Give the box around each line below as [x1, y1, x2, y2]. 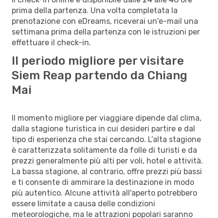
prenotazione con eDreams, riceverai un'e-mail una [12, 16, 198, 26]
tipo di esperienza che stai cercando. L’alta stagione [12, 134, 201, 144]
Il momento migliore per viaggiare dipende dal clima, [12, 113, 201, 123]
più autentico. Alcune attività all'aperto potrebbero [12, 188, 197, 198]
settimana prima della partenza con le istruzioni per [12, 27, 200, 36]
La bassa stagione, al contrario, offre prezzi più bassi [12, 166, 202, 176]
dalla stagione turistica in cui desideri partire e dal [12, 124, 195, 133]
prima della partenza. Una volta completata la [12, 5, 178, 15]
